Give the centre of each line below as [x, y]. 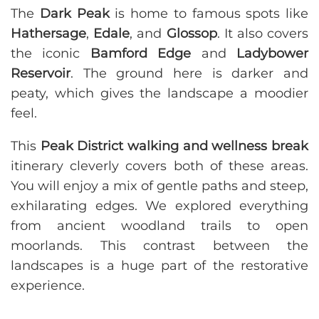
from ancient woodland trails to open [159, 226]
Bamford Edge [141, 54]
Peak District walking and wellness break [174, 146]
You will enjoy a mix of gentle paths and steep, [159, 186]
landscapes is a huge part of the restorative [159, 266]
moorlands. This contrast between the [159, 246]
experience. [48, 286]
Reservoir [41, 74]
